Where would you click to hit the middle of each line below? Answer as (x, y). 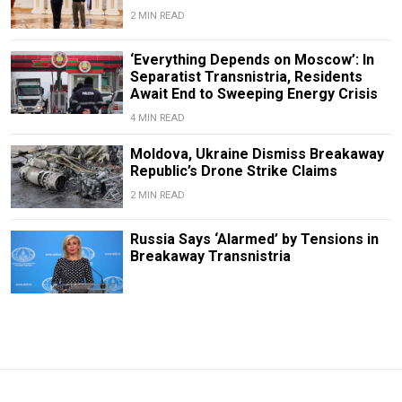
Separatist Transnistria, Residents (246, 77)
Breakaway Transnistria (210, 257)
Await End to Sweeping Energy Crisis (253, 94)
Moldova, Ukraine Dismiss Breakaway (257, 154)
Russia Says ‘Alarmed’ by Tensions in (254, 240)
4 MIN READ (157, 118)
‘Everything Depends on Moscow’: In (252, 60)
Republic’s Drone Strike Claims (233, 171)
